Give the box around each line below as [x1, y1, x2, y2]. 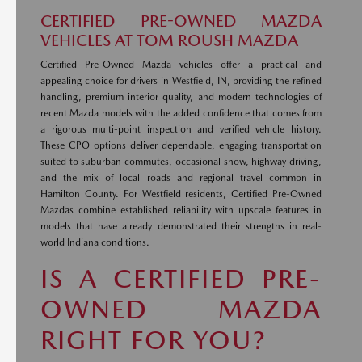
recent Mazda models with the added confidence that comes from [40, 107, 322, 119]
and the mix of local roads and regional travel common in [40, 172, 322, 183]
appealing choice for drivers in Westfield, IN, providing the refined [40, 75, 322, 86]
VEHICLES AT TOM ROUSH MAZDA [40, 31, 298, 50]
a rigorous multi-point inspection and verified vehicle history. [40, 124, 322, 135]
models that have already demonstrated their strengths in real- [40, 221, 322, 232]
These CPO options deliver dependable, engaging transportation [40, 140, 322, 151]
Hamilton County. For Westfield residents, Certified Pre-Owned [40, 188, 322, 200]
